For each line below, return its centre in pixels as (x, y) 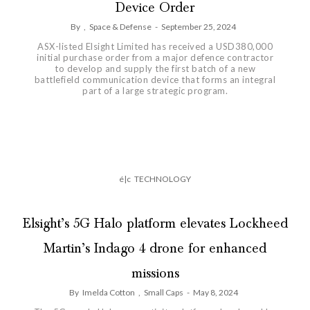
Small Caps (163, 293)
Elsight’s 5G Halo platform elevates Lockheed (155, 224)
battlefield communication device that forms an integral (155, 80)
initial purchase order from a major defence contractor (155, 58)
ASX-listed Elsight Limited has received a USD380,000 (155, 47)
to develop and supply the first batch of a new (155, 69)
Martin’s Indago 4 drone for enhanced (155, 249)
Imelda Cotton (108, 293)
